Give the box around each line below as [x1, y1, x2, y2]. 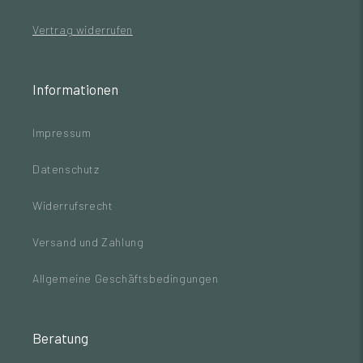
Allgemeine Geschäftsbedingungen [32, 271, 219, 285]
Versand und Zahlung [32, 235, 144, 249]
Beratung [32, 330, 88, 346]
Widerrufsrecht [32, 199, 113, 212]
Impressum [32, 126, 92, 139]
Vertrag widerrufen [32, 23, 133, 36]
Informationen [32, 81, 118, 97]
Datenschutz [32, 162, 100, 176]
